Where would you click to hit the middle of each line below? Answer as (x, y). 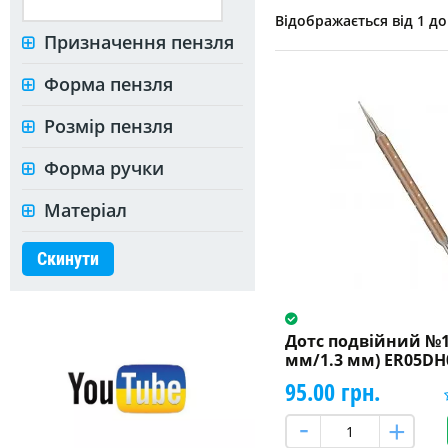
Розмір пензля (108, 125)
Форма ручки (104, 167)
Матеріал (85, 209)
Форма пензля (108, 83)
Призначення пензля (139, 41)
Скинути (68, 258)
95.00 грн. (332, 391)
